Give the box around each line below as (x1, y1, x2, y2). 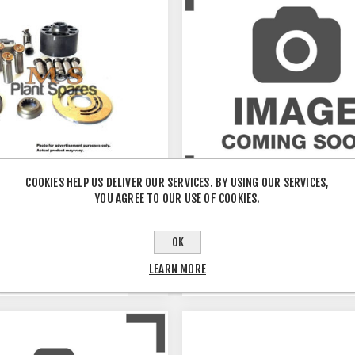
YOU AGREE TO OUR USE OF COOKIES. (94, 190, 261, 206)
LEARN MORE (149, 261, 206, 277)
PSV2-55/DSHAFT (202, 257, 292, 273)
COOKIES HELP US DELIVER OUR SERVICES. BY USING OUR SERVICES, (25, 174, 330, 190)
